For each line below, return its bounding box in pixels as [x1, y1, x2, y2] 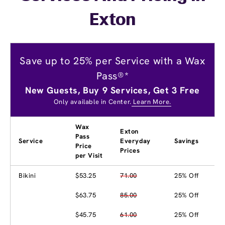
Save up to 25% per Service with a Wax [20, 54, 205, 67]
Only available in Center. [53, 97, 132, 106]
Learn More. [131, 97, 172, 106]
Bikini [19, 171, 36, 180]
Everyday [120, 136, 151, 145]
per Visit [75, 151, 103, 160]
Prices [120, 146, 140, 155]
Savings [174, 136, 199, 145]
